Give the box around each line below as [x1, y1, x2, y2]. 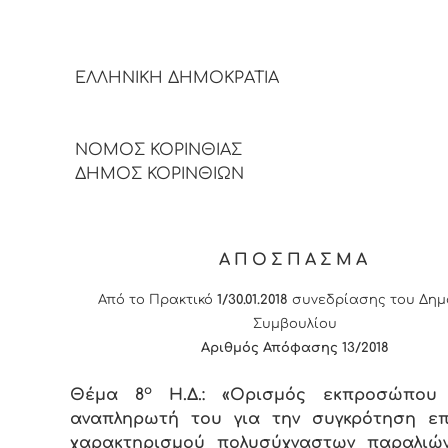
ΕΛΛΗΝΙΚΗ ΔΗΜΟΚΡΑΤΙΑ [70, 69, 304, 88]
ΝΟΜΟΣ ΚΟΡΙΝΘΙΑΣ [70, 141, 242, 160]
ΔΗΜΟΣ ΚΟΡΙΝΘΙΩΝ [70, 165, 244, 184]
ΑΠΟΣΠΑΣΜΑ [218, 251, 371, 270]
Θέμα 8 [70, 385, 144, 404]
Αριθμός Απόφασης [200, 340, 342, 355]
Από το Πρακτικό [98, 292, 218, 307]
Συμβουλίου [252, 316, 337, 331]
